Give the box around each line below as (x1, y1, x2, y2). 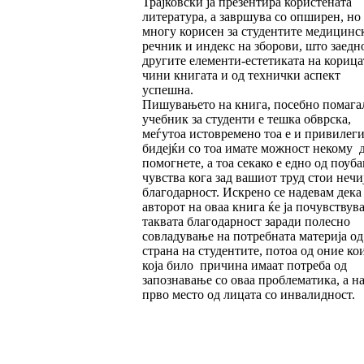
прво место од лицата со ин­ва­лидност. (141, 288, 355, 302)
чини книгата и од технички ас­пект (141, 68, 340, 83)
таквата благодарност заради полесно (141, 214, 350, 229)
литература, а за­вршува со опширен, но (141, 10, 361, 24)
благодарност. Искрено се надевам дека (141, 185, 362, 200)
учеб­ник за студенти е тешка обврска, (141, 112, 351, 127)
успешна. (141, 83, 193, 97)
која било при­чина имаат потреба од (141, 258, 347, 273)
